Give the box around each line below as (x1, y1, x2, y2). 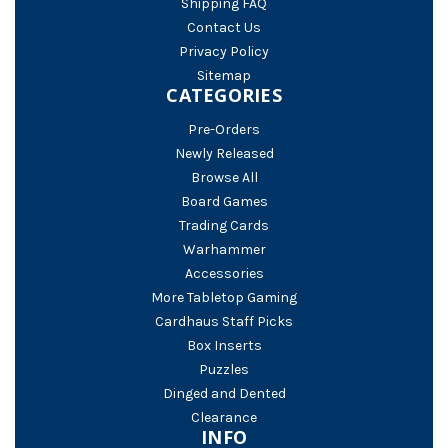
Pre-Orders (188, 120, 260, 138)
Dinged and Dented (162, 384, 286, 402)
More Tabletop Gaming (151, 288, 297, 306)
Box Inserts (186, 336, 262, 354)
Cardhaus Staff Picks (155, 312, 293, 330)
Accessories (184, 264, 264, 282)
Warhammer (182, 240, 266, 258)
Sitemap (197, 66, 251, 84)
